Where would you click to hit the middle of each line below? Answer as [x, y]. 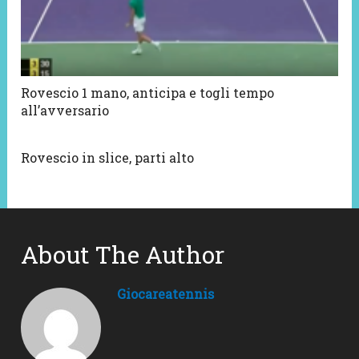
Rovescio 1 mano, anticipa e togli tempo [148, 93]
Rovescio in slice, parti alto [108, 158]
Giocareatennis [166, 294]
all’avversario [65, 111]
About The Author [123, 255]
